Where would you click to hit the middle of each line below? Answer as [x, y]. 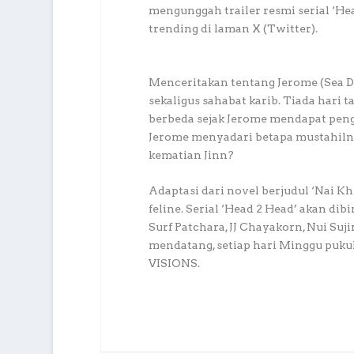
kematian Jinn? [191, 155]
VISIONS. [174, 264]
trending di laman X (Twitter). [233, 28]
